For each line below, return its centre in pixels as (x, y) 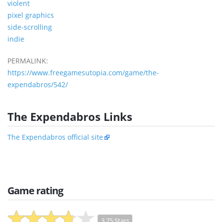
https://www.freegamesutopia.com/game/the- (83, 73)
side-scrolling (30, 27)
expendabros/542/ (38, 85)
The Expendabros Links (70, 117)
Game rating (35, 191)
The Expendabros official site (55, 137)
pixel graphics (31, 15)
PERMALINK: (28, 61)
